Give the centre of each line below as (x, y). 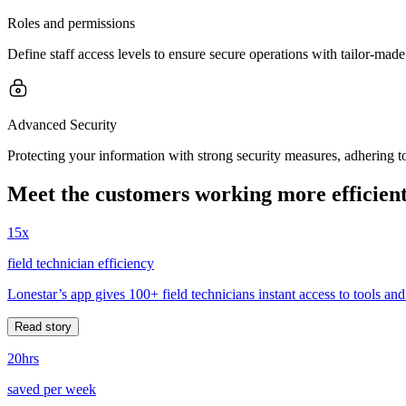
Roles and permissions (71, 23)
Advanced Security (62, 124)
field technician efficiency (81, 263)
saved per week (52, 389)
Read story (43, 326)
